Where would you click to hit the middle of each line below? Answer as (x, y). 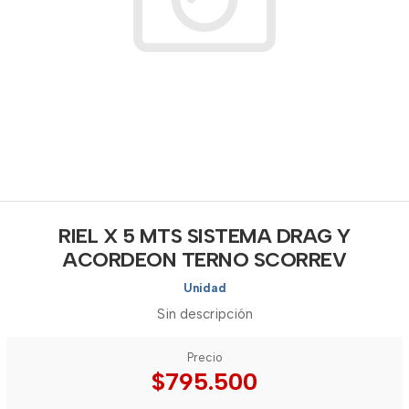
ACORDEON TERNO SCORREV (204, 260)
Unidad (204, 288)
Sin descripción (204, 314)
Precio (204, 357)
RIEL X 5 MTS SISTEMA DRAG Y (204, 236)
